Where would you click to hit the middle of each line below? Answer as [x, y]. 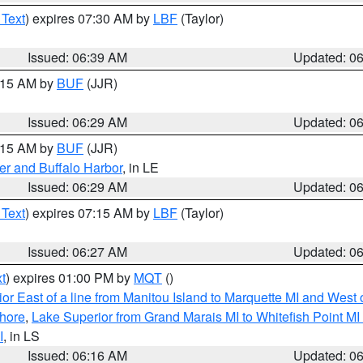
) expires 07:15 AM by [89, 213]
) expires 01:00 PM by [70, 278]
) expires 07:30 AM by [89, 18]
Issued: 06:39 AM [78, 57]
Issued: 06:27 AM [78, 252]
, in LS [21, 336]
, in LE [141, 167]
